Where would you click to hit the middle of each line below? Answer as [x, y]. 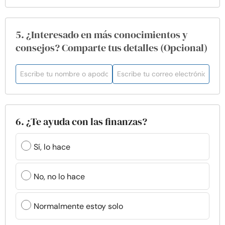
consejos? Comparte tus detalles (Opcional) [111, 48]
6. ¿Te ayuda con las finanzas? [81, 122]
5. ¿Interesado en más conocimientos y [102, 35]
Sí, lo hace [52, 147]
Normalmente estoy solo [78, 206]
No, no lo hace [59, 176]
